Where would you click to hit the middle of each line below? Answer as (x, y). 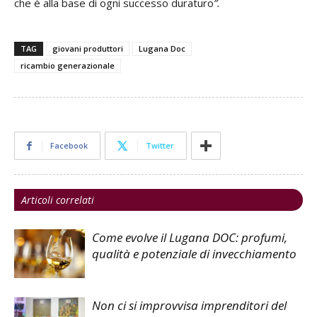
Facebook (69, 146)
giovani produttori (88, 49)
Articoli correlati (58, 200)
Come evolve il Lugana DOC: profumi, (190, 238)
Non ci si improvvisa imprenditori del (189, 306)
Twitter (160, 146)
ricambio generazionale (68, 66)
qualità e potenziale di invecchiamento (194, 254)
